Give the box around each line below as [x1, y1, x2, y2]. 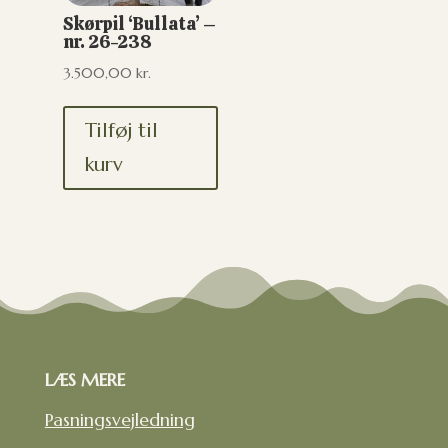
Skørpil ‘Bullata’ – [62, 12, 216, 36]
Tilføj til [84, 118, 158, 144]
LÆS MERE [44, 367, 125, 391]
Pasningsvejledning [44, 407, 195, 431]
